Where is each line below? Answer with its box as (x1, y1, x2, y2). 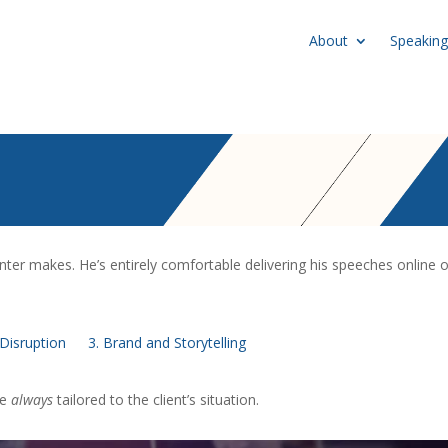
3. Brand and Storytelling (88, 333, 247, 353)
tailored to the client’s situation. (53, 389, 260, 409)
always (11, 389, 54, 409)
